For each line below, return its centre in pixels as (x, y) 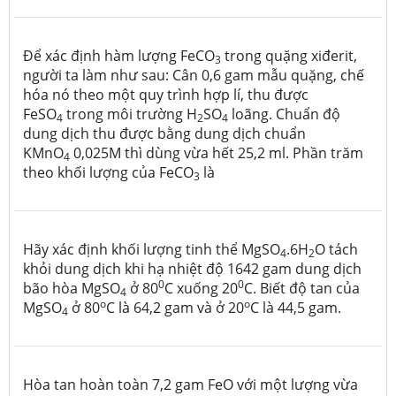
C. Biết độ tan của (302, 288)
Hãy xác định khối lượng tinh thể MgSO (152, 249)
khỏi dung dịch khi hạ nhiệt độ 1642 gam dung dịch (192, 268)
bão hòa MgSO (72, 288)
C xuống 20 (201, 288)
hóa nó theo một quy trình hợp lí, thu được (166, 94)
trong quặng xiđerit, (289, 55)
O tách (336, 249)
